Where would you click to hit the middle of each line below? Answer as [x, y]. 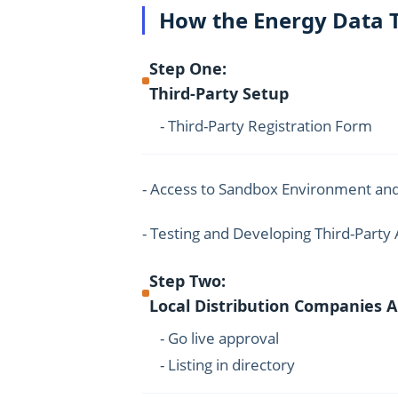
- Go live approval [219, 338]
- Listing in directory [227, 365]
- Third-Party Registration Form [266, 126]
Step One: [188, 68]
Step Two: [187, 281]
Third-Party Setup [219, 93]
